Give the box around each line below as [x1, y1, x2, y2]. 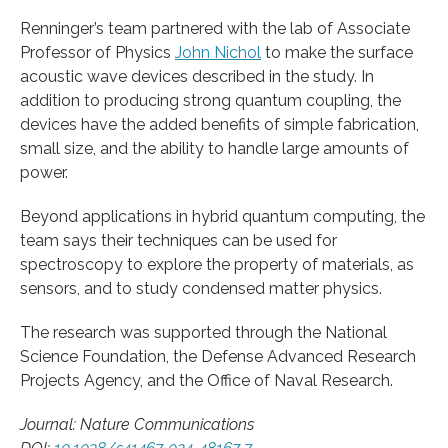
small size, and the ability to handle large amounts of [20, 139, 409, 159]
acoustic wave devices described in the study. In [20, 67, 374, 87]
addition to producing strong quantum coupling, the [20, 91, 401, 111]
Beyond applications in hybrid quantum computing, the [20, 207, 425, 227]
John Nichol [175, 43, 261, 63]
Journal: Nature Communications [20, 415, 254, 435]
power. [20, 163, 68, 183]
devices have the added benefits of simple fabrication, [20, 115, 419, 135]
